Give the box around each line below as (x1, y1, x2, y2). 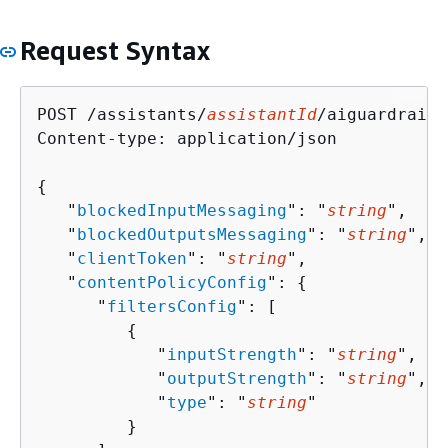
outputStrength (167, 368, 307, 388)
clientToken (77, 248, 187, 268)
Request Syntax (20, 35, 210, 66)
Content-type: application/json (37, 128, 337, 148)
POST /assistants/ (37, 104, 207, 124)
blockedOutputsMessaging (77, 224, 307, 244)
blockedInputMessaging (77, 200, 287, 220)
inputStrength (167, 344, 297, 364)
